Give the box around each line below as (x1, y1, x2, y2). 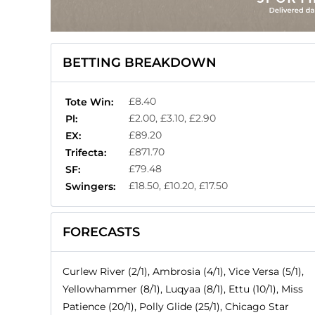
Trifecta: (65, 146, 106, 159)
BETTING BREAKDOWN (63, 54, 217, 70)
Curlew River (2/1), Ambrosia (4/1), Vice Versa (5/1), (63, 264, 304, 278)
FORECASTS (63, 224, 140, 240)
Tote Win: (65, 95, 113, 108)
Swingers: (65, 179, 115, 193)
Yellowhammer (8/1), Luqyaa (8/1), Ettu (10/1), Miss (63, 282, 303, 295)
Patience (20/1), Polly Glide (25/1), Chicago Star (63, 300, 289, 313)
